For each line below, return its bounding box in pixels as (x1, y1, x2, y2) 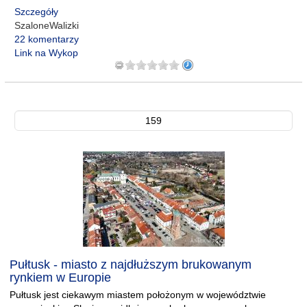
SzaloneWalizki (14, 20, 79, 31)
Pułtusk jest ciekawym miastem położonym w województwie (10, 289, 266, 300)
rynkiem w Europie (10, 271, 111, 284)
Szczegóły (14, 6, 58, 17)
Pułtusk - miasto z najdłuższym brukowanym (10, 258, 251, 271)
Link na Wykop (14, 47, 78, 58)
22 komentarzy (14, 34, 79, 45)
